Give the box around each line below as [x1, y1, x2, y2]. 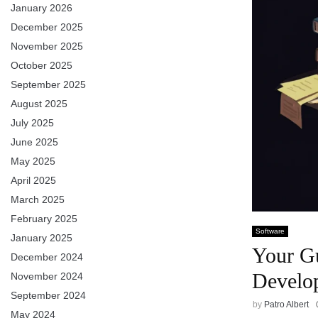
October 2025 [11, 60, 72, 71]
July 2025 [11, 117, 54, 128]
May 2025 [11, 155, 55, 167]
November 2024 [11, 270, 83, 282]
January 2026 [11, 2, 72, 13]
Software [256, 226, 285, 235]
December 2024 [11, 251, 83, 263]
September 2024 [11, 290, 86, 301]
